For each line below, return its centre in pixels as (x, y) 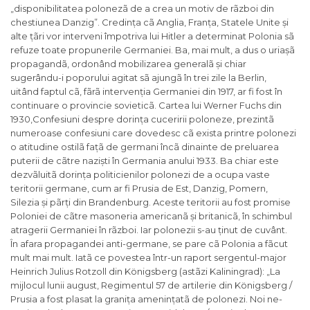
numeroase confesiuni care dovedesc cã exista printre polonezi (153, 133)
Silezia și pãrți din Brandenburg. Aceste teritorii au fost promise (151, 202)
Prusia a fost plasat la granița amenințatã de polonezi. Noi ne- (146, 299)
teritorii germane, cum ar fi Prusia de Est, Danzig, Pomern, (139, 189)
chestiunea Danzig (52, 22)
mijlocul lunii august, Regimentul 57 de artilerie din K (126, 285)
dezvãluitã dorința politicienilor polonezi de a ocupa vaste (140, 175)
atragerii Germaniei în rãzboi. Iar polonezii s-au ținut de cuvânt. (149, 230)
